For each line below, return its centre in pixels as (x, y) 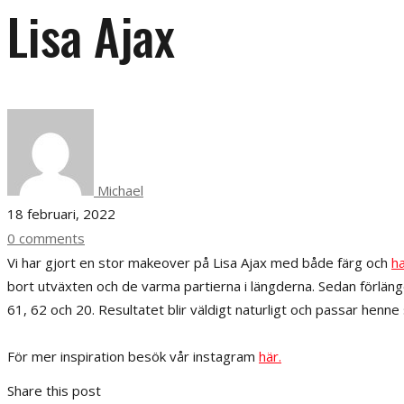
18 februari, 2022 (61, 213)
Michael (119, 190)
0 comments (46, 238)
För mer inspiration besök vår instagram (133, 356)
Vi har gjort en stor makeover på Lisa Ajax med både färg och (199, 262)
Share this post (54, 390)
